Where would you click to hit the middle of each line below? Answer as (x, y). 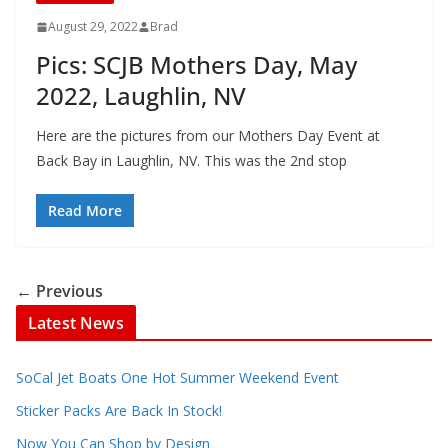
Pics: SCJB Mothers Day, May (196, 65)
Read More (85, 211)
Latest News (76, 323)
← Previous (59, 291)
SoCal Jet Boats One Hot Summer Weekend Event (177, 378)
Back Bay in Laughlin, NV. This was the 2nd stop (191, 161)
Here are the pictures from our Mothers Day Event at (208, 136)
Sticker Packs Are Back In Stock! (119, 411)
